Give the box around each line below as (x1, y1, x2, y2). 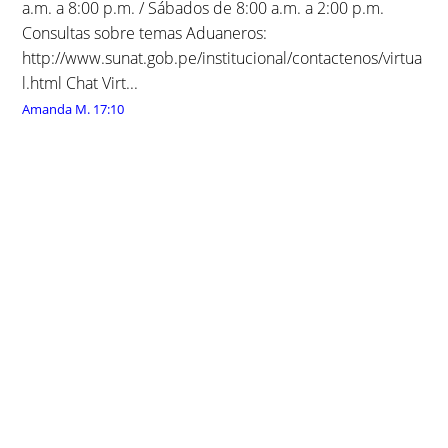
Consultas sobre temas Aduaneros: (22, 21, 268, 44)
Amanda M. (22, 99, 91, 118)
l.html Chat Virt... (22, 71, 139, 94)
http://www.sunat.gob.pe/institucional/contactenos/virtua (22, 46, 423, 69)
